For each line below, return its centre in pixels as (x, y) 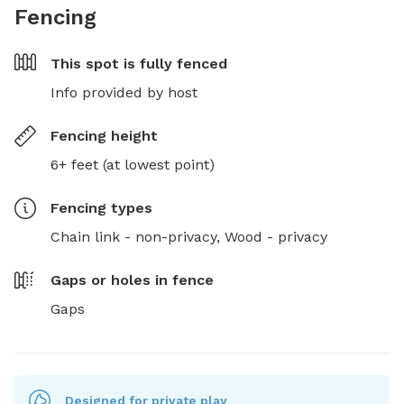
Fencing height (104, 135)
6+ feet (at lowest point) (133, 164)
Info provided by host (124, 92)
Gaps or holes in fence (132, 280)
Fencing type (97, 207)
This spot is (95, 63)
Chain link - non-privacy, (138, 236)
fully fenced (184, 63)
